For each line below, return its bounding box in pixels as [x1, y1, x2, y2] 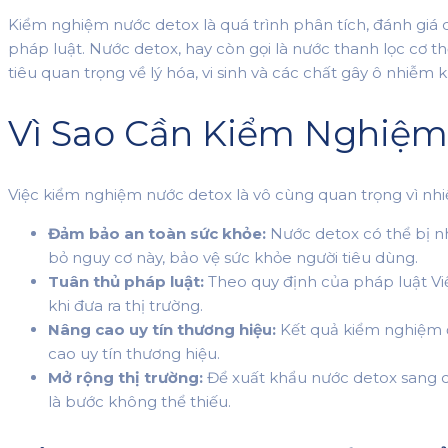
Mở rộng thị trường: [48, 368, 203, 388]
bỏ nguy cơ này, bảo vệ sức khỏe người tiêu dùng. [48, 248, 418, 268]
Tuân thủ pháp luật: [48, 272, 204, 292]
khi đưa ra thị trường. [48, 296, 203, 316]
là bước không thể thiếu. [48, 392, 231, 412]
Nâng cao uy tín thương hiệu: [48, 320, 276, 340]
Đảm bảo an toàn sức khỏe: [48, 224, 266, 244]
